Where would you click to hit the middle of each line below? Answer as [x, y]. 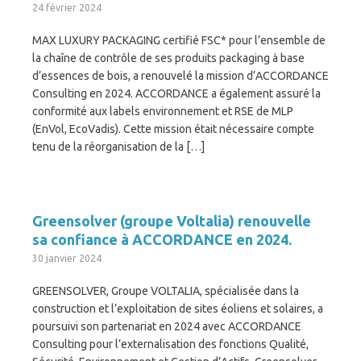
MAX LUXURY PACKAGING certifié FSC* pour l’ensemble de [179, 40]
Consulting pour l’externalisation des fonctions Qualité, [170, 344]
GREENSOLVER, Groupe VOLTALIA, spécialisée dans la [166, 291]
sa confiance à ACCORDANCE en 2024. [162, 239]
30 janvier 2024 [67, 258]
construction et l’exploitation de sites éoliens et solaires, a [178, 309]
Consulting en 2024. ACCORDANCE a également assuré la [176, 93]
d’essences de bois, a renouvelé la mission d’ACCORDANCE [180, 76]
